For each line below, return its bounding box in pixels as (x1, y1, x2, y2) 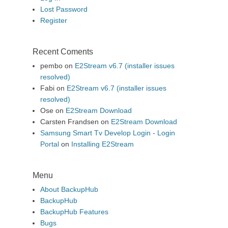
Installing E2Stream (71, 140, 134, 148)
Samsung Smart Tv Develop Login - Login (40, 129, 175, 137)
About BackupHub (40, 185, 98, 193)
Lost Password (40, 5, 88, 13)
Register (40, 16, 67, 24)
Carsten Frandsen (40, 118, 99, 126)
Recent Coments (33, 47, 93, 56)
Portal (40, 140, 59, 148)
